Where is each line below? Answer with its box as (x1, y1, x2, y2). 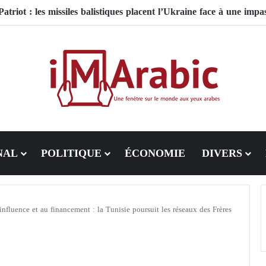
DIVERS (201, 143, 242, 163)
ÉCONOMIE (124, 143, 185, 163)
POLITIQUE (40, 143, 102, 163)
